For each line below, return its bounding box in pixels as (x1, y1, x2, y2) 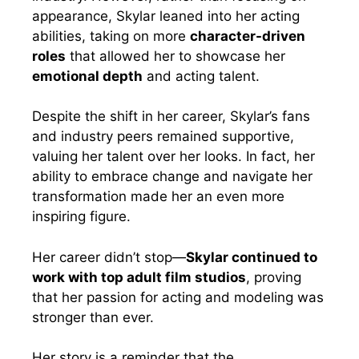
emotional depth (32, 67, 143, 84)
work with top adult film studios (32, 268, 246, 285)
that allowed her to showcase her (66, 47, 285, 64)
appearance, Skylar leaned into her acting (32, 7, 300, 24)
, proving (246, 268, 301, 285)
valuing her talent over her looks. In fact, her (32, 148, 315, 165)
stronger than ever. (32, 309, 154, 325)
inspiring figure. (32, 208, 131, 225)
